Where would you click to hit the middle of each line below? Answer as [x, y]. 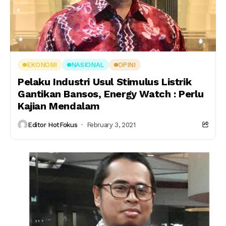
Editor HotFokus [53, 125]
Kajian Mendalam [59, 106]
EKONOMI [42, 65]
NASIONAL [87, 65]
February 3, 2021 [111, 125]
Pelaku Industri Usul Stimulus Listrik [105, 82]
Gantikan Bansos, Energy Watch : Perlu [111, 94]
